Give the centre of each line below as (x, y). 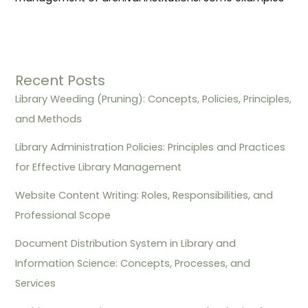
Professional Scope (63, 216)
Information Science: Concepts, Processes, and (133, 264)
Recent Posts (60, 81)
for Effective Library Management (99, 167)
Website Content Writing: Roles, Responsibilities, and (144, 196)
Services (36, 284)
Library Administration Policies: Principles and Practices (151, 147)
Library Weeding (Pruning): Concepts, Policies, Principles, (154, 99)
